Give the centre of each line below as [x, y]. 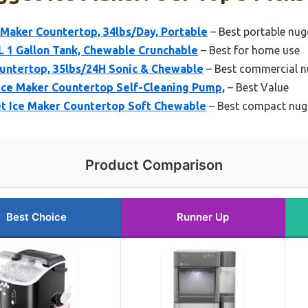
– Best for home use [249, 51]
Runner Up [203, 217]
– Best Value [257, 88]
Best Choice [36, 217]
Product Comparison [154, 165]
